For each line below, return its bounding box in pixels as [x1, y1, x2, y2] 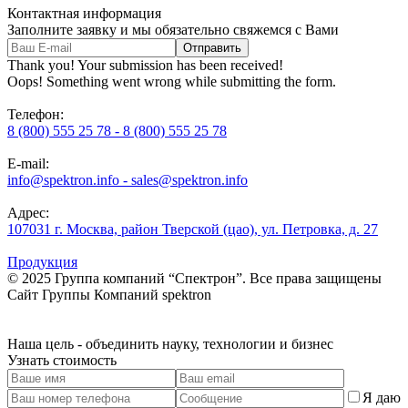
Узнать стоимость [7, 352, 117, 368]
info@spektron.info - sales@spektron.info [7, 171, 248, 188]
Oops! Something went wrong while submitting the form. [7, 73, 336, 89]
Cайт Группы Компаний [7, 286, 162, 302]
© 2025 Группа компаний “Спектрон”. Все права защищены [7, 270, 382, 286]
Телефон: [7, 106, 64, 122]
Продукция [7, 253, 77, 270]
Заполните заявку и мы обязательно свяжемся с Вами [7, 21, 339, 37]
